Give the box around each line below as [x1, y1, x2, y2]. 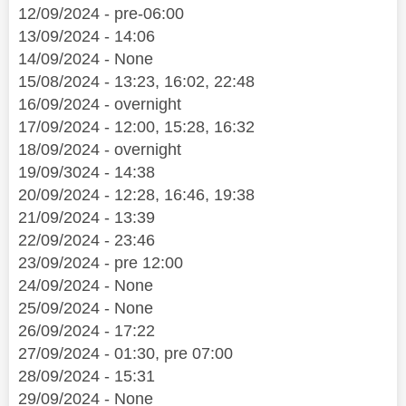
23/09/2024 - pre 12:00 [18, 254, 183, 273]
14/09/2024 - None [18, 50, 153, 69]
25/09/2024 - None [18, 299, 153, 318]
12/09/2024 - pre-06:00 [18, 5, 184, 24]
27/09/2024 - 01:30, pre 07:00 [18, 344, 233, 363]
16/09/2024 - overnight [18, 95, 181, 114]
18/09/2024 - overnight [18, 140, 181, 159]
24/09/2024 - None [18, 276, 153, 295]
